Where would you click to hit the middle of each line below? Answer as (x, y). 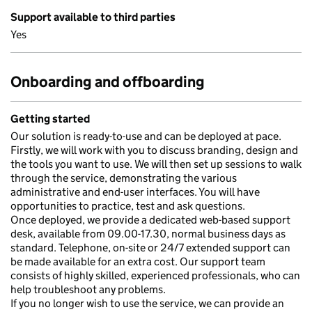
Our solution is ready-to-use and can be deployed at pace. (146, 136)
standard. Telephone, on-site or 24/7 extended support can (150, 248)
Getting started (50, 119)
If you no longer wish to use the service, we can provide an (147, 303)
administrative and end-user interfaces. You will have (135, 192)
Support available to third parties (93, 17)
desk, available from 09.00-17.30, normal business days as (148, 234)
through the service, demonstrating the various (124, 178)
